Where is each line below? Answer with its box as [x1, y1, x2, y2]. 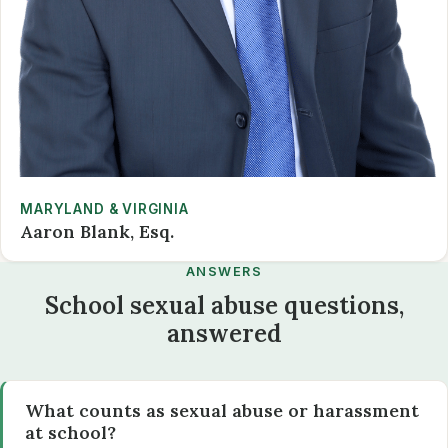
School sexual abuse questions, [44, 289, 404, 321]
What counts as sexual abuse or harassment [24, 399, 419, 423]
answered [166, 317, 282, 349]
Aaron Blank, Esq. [20, 220, 175, 244]
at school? [24, 421, 116, 445]
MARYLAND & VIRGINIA [20, 201, 189, 218]
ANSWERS [185, 264, 263, 280]
